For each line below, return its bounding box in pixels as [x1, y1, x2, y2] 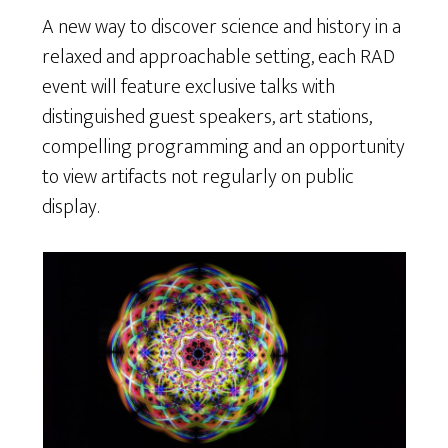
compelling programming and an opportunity [42, 129, 406, 164]
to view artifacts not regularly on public [42, 159, 355, 194]
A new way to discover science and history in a [42, 9, 402, 44]
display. [42, 189, 108, 224]
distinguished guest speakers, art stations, [42, 99, 373, 134]
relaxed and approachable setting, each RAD [42, 39, 396, 74]
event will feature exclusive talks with [42, 69, 336, 104]
